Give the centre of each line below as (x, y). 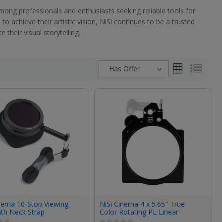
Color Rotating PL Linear (139, 212)
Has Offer (124, 68)
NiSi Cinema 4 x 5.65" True (142, 204)
